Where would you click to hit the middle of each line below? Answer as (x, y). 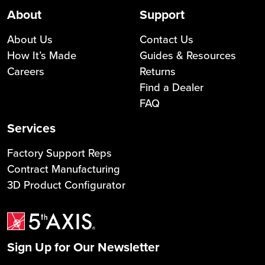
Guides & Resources (188, 55)
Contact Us (167, 39)
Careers (26, 71)
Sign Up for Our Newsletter (83, 247)
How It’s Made (42, 55)
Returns (158, 71)
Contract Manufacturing (64, 169)
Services (31, 128)
